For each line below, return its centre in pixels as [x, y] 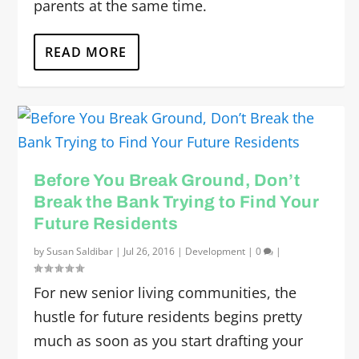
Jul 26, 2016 [149, 251]
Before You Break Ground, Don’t [167, 180]
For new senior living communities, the [165, 292]
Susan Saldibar [80, 251]
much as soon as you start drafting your [169, 341]
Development [216, 251]
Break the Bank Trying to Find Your [177, 202]
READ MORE [86, 52]
